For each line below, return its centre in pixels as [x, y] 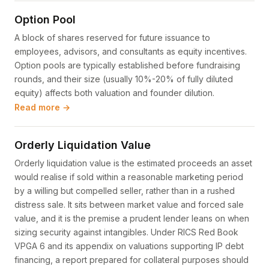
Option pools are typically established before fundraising [127, 65]
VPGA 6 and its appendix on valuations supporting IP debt [129, 246]
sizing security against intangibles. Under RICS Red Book [126, 232]
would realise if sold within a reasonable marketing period [129, 177]
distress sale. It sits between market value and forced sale [129, 204]
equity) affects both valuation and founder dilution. [114, 93]
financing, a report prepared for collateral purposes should [131, 260]
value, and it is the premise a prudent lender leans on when [132, 218]
